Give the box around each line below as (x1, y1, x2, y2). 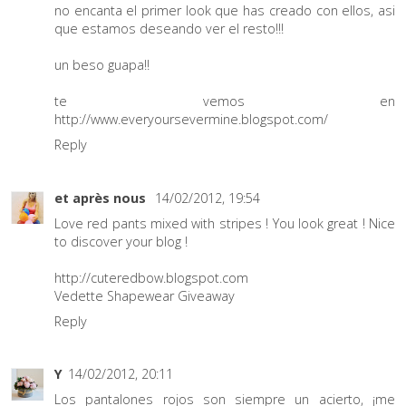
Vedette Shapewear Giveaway (54, 286, 235, 304)
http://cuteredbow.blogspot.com (54, 268, 248, 286)
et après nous (54, 188, 150, 207)
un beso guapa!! (54, 56, 150, 74)
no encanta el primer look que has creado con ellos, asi (54, 2, 395, 20)
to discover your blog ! (54, 232, 188, 250)
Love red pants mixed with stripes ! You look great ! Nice (54, 214, 395, 232)
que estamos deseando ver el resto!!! (54, 20, 284, 38)
